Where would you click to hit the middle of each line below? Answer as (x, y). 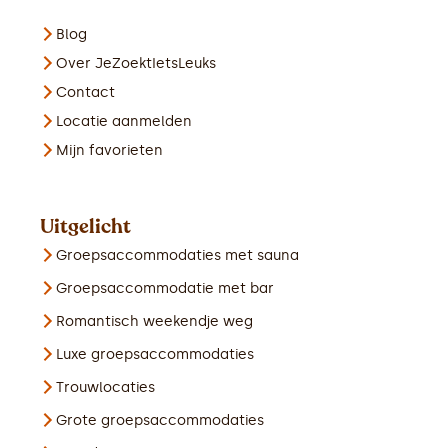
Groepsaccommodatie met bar (165, 289)
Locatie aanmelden (124, 122)
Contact (85, 93)
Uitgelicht (85, 227)
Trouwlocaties (105, 388)
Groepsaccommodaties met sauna (177, 256)
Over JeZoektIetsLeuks (136, 64)
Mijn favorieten (109, 151)
